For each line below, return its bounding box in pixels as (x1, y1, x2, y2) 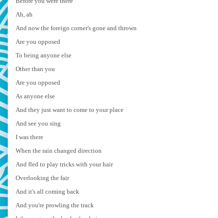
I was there (16, 133, 43, 141)
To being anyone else (16, 51, 72, 59)
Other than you (16, 65, 55, 73)
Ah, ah (16, 10, 33, 18)
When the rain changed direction (16, 146, 102, 154)
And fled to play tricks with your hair (16, 160, 113, 168)
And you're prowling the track (16, 201, 94, 209)
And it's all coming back (16, 187, 79, 195)
